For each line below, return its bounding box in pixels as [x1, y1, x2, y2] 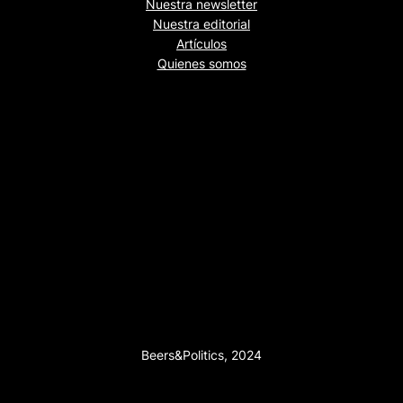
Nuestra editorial [153, 15, 250, 31]
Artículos [176, 35, 227, 51]
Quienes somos [157, 55, 246, 71]
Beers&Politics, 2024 [141, 347, 262, 363]
